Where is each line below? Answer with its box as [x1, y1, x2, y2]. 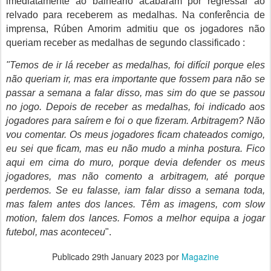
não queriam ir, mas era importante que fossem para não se [6, 74, 265, 84]
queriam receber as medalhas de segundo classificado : [6, 38, 245, 48]
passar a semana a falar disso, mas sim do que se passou [6, 88, 265, 98]
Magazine [181, 250, 219, 263]
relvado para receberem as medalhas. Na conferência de [6, 10, 265, 20]
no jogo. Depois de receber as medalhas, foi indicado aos [6, 102, 265, 112]
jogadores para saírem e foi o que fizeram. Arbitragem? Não [6, 116, 265, 126]
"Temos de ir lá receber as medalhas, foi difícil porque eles [6, 60, 265, 70]
